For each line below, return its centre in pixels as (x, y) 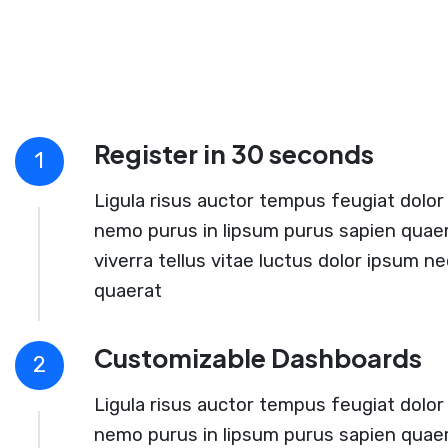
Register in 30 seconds (233, 154)
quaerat (127, 291)
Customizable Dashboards (257, 358)
